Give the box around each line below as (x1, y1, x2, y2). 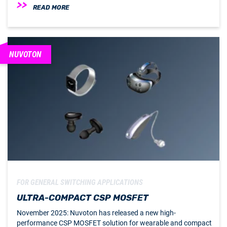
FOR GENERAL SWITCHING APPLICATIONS (17, 178, 143, 187)
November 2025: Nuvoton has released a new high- (17, 209, 176, 217)
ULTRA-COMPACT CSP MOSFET (17, 193, 148, 203)
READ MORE (33, 4, 69, 11)
